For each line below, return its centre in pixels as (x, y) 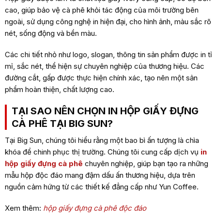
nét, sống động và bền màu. (51, 33)
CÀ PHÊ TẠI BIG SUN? (62, 124)
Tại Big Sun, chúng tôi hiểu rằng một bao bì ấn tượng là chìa (102, 140)
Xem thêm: (24, 208)
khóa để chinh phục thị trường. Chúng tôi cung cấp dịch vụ (102, 152)
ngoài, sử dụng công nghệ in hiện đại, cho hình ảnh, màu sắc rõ (108, 22)
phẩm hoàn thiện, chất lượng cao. (59, 89)
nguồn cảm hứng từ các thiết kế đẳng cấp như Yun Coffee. (101, 187)
